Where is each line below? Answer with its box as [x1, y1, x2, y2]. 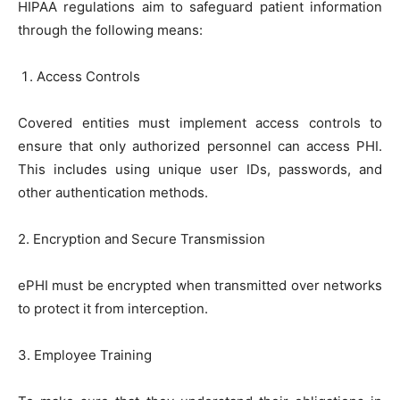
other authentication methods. [18, 183, 208, 201]
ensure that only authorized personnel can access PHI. [18, 137, 382, 154]
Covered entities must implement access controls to [18, 113, 382, 131]
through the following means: [18, 21, 203, 38]
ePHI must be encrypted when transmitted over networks [18, 276, 382, 294]
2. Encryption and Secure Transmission [18, 229, 265, 247]
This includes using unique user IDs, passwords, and [18, 160, 382, 178]
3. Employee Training [18, 346, 152, 363]
